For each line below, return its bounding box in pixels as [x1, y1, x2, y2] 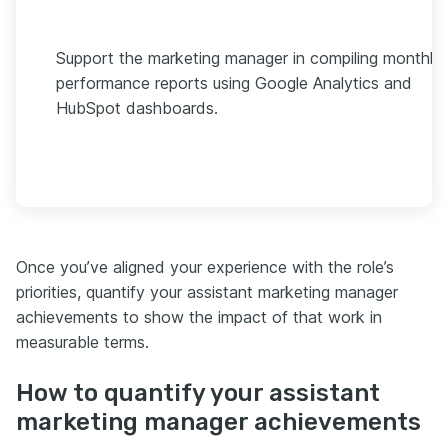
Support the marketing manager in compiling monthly [56, 47, 442, 68]
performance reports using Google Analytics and [56, 72, 412, 93]
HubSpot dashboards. [56, 97, 218, 118]
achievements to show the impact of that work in [16, 306, 382, 327]
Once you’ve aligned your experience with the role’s [16, 256, 394, 277]
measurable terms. [16, 331, 149, 352]
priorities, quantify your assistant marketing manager [16, 281, 398, 302]
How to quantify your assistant [16, 378, 380, 407]
